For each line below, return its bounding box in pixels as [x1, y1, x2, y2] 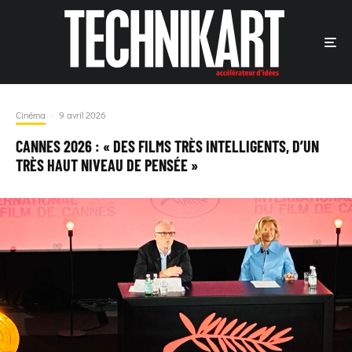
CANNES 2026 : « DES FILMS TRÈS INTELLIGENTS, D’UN [16, 137, 319, 156]
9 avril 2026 [59, 108, 106, 121]
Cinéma [16, 108, 46, 121]
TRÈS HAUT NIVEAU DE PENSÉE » [16, 156, 198, 174]
